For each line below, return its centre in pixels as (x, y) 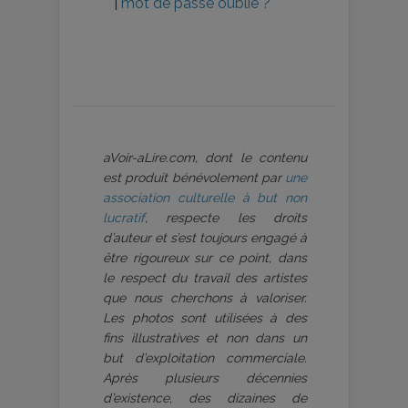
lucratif (124, 218)
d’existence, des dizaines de (205, 398)
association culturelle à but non (205, 198)
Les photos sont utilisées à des (205, 318)
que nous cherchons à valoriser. (205, 298)
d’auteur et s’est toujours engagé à (205, 238)
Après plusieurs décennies (205, 378)
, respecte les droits (226, 218)
